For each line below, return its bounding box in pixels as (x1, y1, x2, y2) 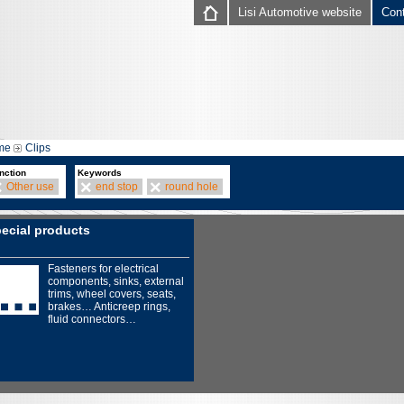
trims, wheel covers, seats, (48, 288, 176, 300)
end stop (96, 180, 138, 193)
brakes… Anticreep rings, (48, 300, 170, 313)
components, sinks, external (48, 275, 184, 288)
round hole (165, 180, 218, 193)
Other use (6, 180, 54, 193)
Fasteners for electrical (48, 262, 159, 275)
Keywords (78, 168, 122, 178)
